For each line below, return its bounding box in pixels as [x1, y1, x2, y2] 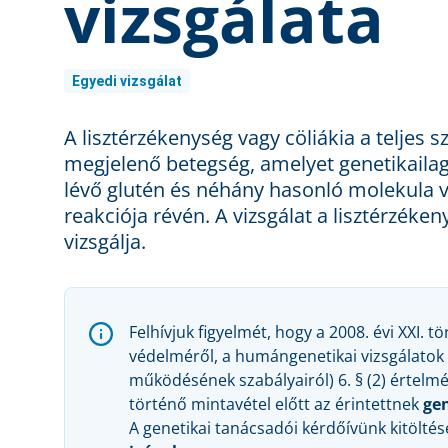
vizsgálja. [64, 228, 146, 256]
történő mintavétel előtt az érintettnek [129, 393, 423, 416]
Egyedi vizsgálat [72, 72, 182, 89]
